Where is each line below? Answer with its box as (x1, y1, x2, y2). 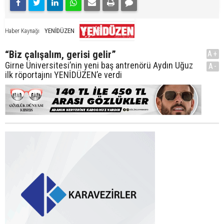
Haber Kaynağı (5, 27, 39, 34)
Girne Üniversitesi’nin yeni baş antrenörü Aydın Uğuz (5, 59, 193, 70)
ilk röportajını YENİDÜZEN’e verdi (5, 69, 122, 80)
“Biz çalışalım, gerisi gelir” (5, 48, 116, 60)
